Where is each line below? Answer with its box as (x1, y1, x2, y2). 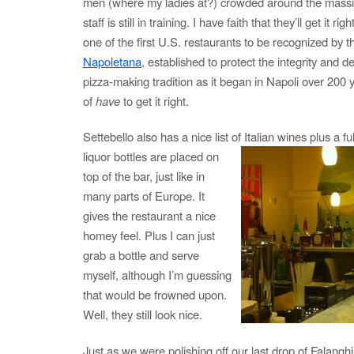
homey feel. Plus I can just (83, 227, 215, 244)
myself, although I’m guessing (83, 266, 232, 284)
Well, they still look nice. (83, 306, 202, 323)
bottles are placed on (114, 148, 219, 165)
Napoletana (83, 53, 141, 70)
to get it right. (120, 92, 189, 110)
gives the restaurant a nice (83, 207, 216, 224)
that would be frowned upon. (83, 286, 227, 303)
